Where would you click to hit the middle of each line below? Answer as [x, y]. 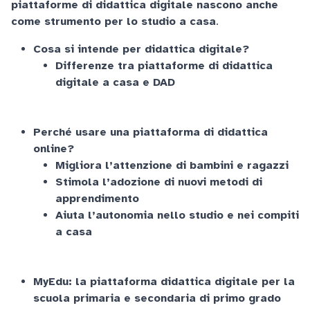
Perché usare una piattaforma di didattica [151, 132]
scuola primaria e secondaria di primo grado [157, 298]
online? [54, 149]
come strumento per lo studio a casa [113, 21]
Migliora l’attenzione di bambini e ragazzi [172, 165]
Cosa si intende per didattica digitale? [141, 49]
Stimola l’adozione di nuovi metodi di [159, 182]
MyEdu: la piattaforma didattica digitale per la [164, 282]
